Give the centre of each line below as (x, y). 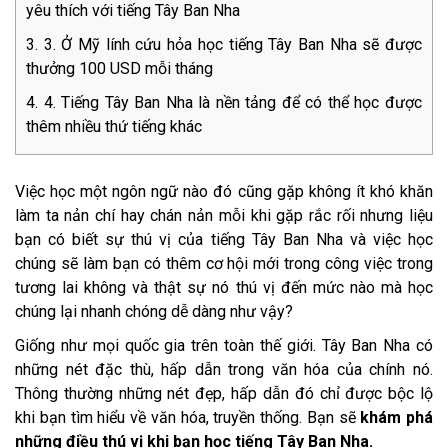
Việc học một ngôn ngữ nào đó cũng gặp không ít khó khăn (224, 192)
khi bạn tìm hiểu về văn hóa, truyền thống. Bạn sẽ (188, 418)
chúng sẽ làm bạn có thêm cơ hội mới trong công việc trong (224, 264)
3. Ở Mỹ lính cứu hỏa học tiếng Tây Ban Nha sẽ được (233, 45)
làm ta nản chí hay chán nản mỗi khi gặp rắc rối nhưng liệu (224, 216)
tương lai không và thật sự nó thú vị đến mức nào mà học (224, 288)
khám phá (396, 418)
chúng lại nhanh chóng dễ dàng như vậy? (154, 312)
